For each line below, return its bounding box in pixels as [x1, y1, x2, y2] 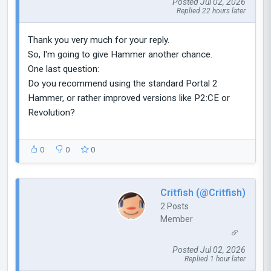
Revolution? [28, 106, 75, 118]
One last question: [28, 63, 99, 74]
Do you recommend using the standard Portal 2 [28, 77, 218, 89]
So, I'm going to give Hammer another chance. [28, 48, 212, 60]
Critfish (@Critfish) [160, 186, 246, 198]
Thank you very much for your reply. [28, 34, 169, 45]
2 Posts [160, 201, 189, 211]
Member [160, 214, 193, 224]
